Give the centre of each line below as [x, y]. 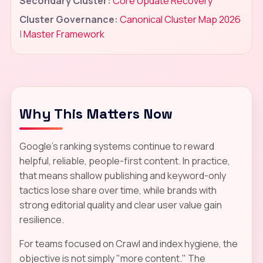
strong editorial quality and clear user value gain [120, 205]
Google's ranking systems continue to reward [117, 146]
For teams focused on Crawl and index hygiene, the [128, 243]
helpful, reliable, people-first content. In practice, [124, 161]
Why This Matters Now [96, 113]
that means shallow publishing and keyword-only [122, 175]
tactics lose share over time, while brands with [118, 190]
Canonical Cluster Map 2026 [180, 19]
